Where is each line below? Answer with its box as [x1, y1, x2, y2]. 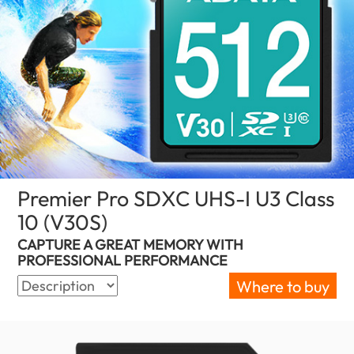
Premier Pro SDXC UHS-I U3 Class [17, 184, 335, 212]
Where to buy [235, 277, 330, 297]
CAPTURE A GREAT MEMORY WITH [17, 235, 244, 254]
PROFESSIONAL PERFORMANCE [17, 251, 228, 270]
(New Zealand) [107, 208, 205, 228]
